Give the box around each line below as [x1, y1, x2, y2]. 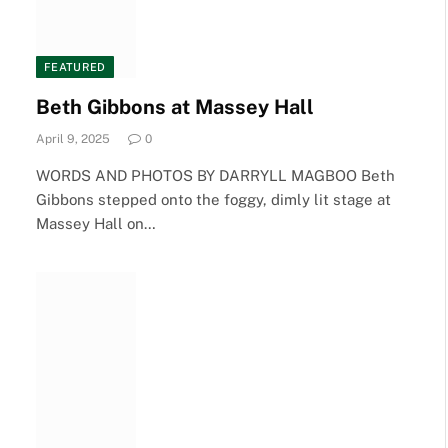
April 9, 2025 [36, 132, 110, 146]
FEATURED [44, 61, 106, 73]
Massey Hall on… [36, 215, 156, 232]
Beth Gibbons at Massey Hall [36, 95, 314, 119]
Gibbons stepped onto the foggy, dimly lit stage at [36, 191, 391, 208]
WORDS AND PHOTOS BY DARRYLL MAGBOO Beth [36, 167, 395, 184]
